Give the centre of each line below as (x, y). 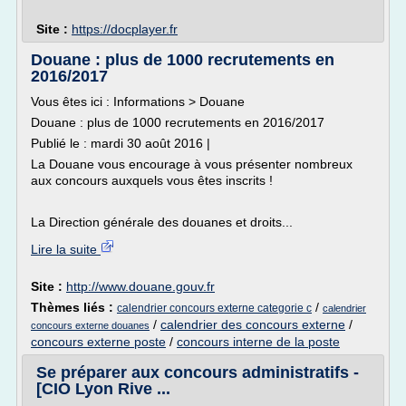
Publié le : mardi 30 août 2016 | (121, 143)
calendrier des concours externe (253, 324)
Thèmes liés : (74, 307)
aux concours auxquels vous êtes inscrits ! (152, 180)
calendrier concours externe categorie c (214, 308)
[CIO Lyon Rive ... (103, 389)
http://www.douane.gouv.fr (140, 286)
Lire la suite (66, 249)
